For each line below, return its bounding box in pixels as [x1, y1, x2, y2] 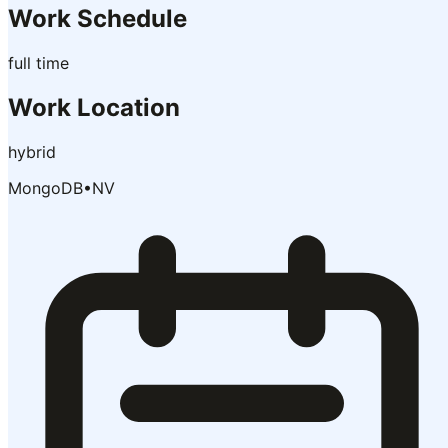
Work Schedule [8, 4, 187, 34]
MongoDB [8, 177, 83, 198]
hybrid [8, 141, 56, 162]
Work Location [8, 92, 180, 122]
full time [8, 53, 69, 73]
